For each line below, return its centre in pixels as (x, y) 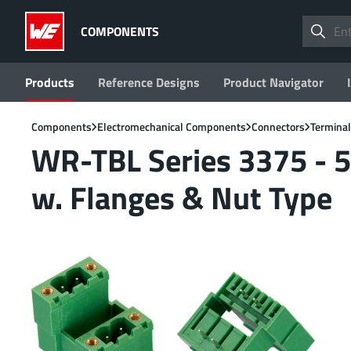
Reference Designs (149, 82)
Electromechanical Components (172, 127)
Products (50, 82)
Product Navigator (273, 82)
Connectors (278, 127)
